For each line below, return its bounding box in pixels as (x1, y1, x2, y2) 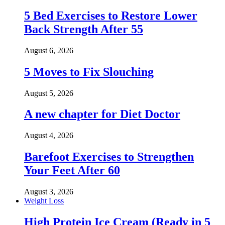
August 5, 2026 (24, 88, 73, 97)
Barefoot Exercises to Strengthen (24, 150, 194, 164)
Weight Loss (24, 196, 64, 205)
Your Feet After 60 (24, 164, 120, 177)
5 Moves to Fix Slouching (24, 65, 154, 78)
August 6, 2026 (24, 46, 73, 55)
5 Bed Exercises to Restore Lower (24, 9, 197, 22)
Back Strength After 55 (24, 22, 143, 36)
